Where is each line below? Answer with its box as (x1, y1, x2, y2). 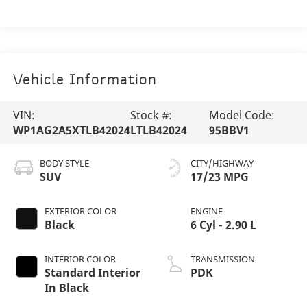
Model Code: (209, 108, 275, 123)
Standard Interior (44, 265, 140, 280)
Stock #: (130, 108, 172, 123)
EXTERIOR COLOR (44, 204, 116, 217)
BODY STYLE (39, 156, 89, 169)
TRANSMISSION (191, 252, 255, 265)
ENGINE (191, 204, 223, 217)
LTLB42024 (130, 123, 187, 138)
